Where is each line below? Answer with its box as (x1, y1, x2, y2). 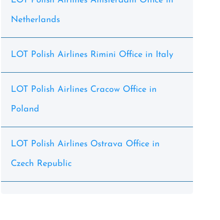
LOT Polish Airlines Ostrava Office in (10, 139, 160, 149)
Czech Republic (10, 159, 72, 168)
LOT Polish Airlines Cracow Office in (10, 85, 157, 94)
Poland (10, 105, 39, 114)
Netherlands (10, 15, 60, 25)
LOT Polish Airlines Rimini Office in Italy (10, 50, 173, 59)
